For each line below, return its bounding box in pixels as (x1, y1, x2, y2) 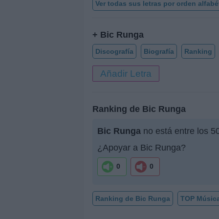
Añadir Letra (100, 68, 152, 79)
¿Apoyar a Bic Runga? (97, 142, 186, 153)
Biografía (144, 47, 174, 55)
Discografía (95, 47, 133, 55)
